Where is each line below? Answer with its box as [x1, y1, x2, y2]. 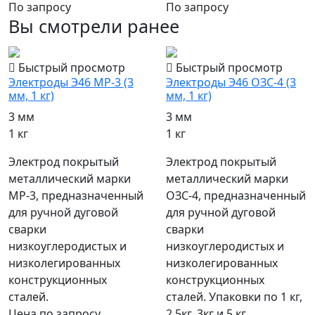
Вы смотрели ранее [8, 14, 179, 39]
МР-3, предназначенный [8, 188, 143, 204]
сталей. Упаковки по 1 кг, [166, 289, 302, 305]
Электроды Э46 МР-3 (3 [8, 75, 134, 91]
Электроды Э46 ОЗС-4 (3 [166, 75, 296, 91]
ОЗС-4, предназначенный [166, 188, 306, 204]
